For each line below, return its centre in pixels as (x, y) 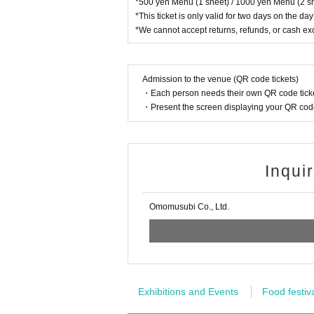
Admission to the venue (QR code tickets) (220, 79)
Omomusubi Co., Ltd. (189, 207)
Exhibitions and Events (188, 292)
